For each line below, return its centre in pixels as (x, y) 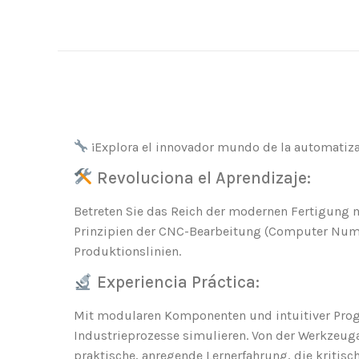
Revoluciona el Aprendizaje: (202, 178)
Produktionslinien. (127, 252)
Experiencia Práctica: (176, 282)
